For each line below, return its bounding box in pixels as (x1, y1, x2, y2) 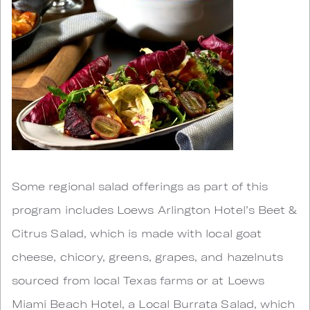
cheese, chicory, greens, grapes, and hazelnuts (12, 250, 284, 263)
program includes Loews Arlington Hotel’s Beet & (12, 203, 298, 216)
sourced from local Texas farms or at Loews (12, 273, 264, 286)
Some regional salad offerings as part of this (12, 179, 268, 192)
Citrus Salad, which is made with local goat (12, 226, 262, 239)
